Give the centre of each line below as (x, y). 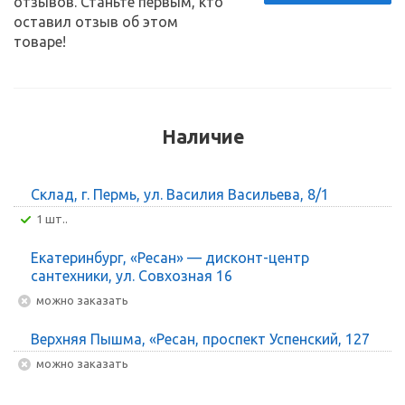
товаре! (40, 41)
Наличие (202, 136)
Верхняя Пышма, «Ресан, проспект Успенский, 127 (200, 339)
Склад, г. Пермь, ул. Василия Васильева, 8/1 (180, 194)
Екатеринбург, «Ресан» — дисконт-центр (170, 257)
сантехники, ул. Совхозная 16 (132, 275)
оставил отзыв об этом (96, 21)
